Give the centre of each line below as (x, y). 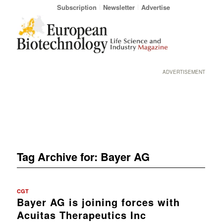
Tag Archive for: (58, 156)
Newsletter (119, 7)
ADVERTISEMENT (184, 72)
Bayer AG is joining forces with (98, 202)
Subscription (77, 7)
